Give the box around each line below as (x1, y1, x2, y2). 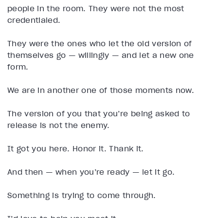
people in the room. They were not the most (7, 3, 184, 14)
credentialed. (7, 15, 61, 25)
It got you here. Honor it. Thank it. (7, 144, 146, 154)
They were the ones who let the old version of (7, 38, 192, 49)
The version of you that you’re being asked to (7, 109, 190, 119)
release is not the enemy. (7, 120, 113, 130)
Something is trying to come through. (7, 190, 156, 200)
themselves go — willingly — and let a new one (7, 50, 194, 60)
